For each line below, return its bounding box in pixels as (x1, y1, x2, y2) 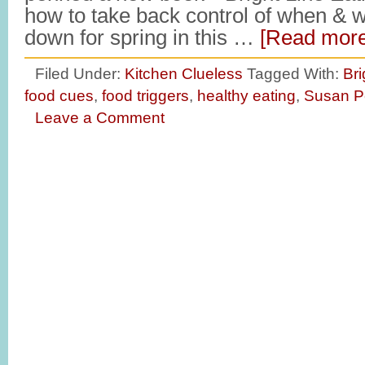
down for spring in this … (24, 26, 260, 49)
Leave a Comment (35, 108, 165, 126)
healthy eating (197, 86, 296, 104)
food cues (24, 86, 94, 104)
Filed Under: (35, 64, 125, 82)
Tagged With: (247, 64, 343, 82)
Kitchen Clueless (125, 64, 243, 82)
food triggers (102, 86, 189, 104)
